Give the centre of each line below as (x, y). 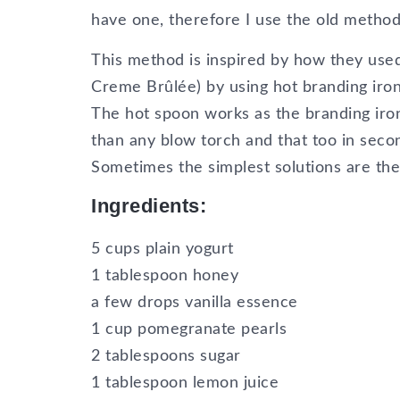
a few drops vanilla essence (195, 303)
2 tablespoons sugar (166, 356)
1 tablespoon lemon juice (185, 383)
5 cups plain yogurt (162, 249)
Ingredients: (149, 206)
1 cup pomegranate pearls (189, 329)
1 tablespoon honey (165, 276)
